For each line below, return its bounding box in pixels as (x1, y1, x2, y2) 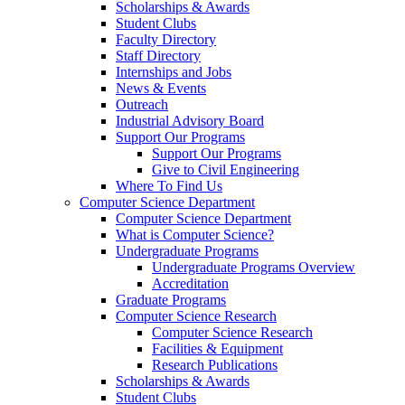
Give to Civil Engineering (152, 162, 299, 178)
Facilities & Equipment (152, 341, 283, 357)
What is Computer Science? (116, 227, 274, 243)
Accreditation (152, 276, 229, 292)
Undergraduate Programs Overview (152, 259, 355, 276)
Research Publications (152, 357, 278, 373)
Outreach (116, 97, 168, 113)
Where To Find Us (116, 178, 222, 194)
